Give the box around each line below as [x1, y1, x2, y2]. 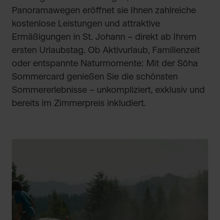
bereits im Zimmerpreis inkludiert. [12, 99, 146, 108]
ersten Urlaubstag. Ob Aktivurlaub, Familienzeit [12, 46, 200, 55]
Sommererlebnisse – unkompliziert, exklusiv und [12, 86, 205, 95]
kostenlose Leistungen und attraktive [12, 20, 160, 28]
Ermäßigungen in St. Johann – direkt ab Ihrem [12, 33, 196, 42]
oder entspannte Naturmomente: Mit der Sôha [12, 59, 198, 68]
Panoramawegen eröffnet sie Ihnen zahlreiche [12, 6, 196, 15]
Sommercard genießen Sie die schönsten [12, 73, 178, 82]
